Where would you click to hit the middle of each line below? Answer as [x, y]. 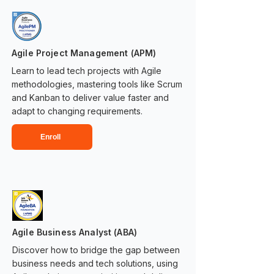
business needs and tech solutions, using [95, 263]
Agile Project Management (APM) [84, 53]
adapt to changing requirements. [77, 111]
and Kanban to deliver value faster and [90, 98]
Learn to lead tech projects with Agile [87, 71]
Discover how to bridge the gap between [96, 250]
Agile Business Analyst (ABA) [75, 232]
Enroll [50, 137]
